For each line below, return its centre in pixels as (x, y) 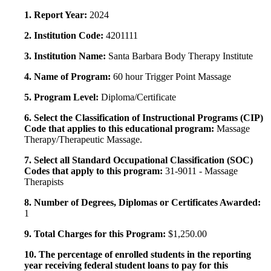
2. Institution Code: (65, 36)
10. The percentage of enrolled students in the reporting (138, 255)
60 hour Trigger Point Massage (172, 77)
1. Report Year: (57, 15)
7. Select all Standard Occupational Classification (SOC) (139, 160)
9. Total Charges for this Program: (96, 234)
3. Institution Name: (66, 56)
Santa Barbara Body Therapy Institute (181, 56)
